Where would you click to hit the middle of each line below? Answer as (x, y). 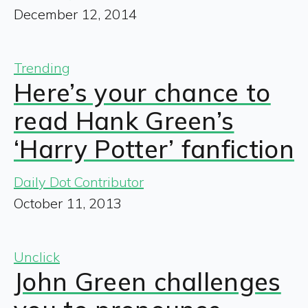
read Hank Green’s (124, 120)
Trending (42, 67)
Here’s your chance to (142, 92)
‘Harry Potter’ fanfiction (154, 148)
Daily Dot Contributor (79, 181)
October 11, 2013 (68, 203)
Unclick (37, 256)
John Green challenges (147, 281)
